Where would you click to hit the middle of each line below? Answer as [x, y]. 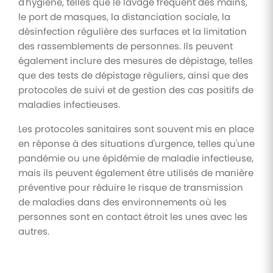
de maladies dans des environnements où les [122, 202]
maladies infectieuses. [69, 104]
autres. [34, 231]
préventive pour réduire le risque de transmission [131, 187]
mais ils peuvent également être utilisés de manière [136, 172]
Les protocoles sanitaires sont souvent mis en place [136, 129]
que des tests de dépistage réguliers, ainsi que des [133, 75]
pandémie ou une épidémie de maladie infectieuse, [136, 158]
